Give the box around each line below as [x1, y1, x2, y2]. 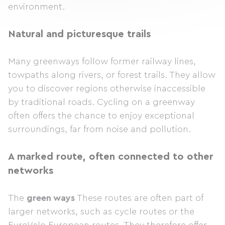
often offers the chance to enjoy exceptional [8, 111, 194, 120]
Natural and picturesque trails [8, 29, 151, 39]
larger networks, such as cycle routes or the [8, 207, 194, 216]
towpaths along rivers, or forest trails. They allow [8, 70, 215, 79]
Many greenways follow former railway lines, [8, 57, 196, 66]
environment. [8, 2, 65, 11]
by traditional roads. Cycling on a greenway [8, 97, 195, 106]
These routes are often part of [75, 193, 203, 202]
